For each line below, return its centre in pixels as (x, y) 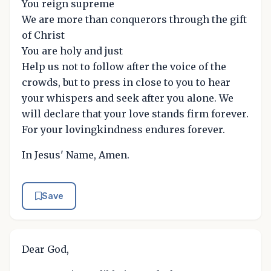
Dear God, (45, 249)
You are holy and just (72, 51)
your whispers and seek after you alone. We (128, 98)
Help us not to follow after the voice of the (124, 67)
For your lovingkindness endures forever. (123, 130)
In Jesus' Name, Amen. (76, 155)
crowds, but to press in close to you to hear (126, 83)
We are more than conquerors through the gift (134, 20)
